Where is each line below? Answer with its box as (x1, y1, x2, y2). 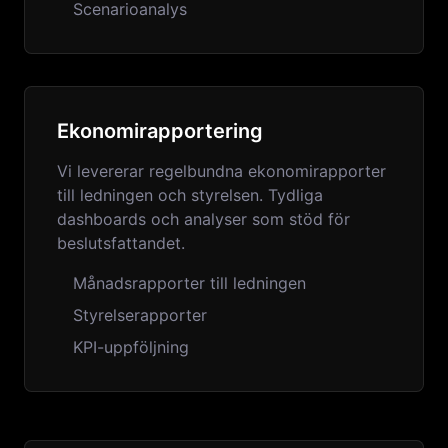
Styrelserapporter (73, 305, 207, 325)
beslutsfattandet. (57, 233, 185, 253)
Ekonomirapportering (57, 119, 263, 143)
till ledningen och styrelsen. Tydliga (57, 185, 323, 205)
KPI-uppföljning (73, 337, 189, 357)
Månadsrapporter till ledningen (73, 273, 306, 293)
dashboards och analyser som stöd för (57, 209, 350, 229)
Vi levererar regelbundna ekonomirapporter (57, 161, 386, 181)
